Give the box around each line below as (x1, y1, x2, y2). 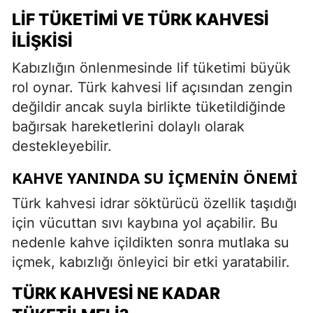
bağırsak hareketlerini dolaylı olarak (12, 117, 245, 135)
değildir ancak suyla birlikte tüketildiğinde (12, 98, 286, 115)
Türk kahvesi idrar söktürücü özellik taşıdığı (12, 194, 297, 212)
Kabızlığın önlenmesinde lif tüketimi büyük (12, 59, 291, 76)
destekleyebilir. (12, 137, 112, 154)
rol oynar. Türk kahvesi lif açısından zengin (12, 78, 293, 96)
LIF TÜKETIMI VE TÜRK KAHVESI (12, 9, 269, 29)
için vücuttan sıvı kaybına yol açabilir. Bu (12, 214, 278, 231)
